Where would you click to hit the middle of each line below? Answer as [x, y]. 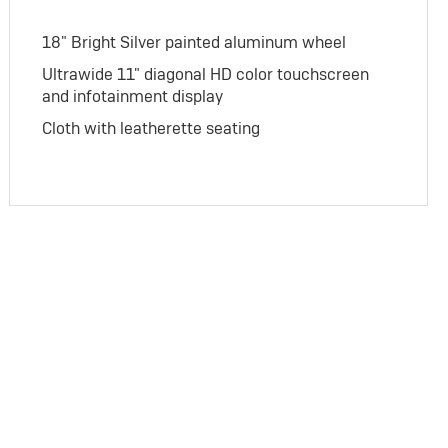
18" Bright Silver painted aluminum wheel [194, 43]
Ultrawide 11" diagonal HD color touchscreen [206, 75]
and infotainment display [133, 97]
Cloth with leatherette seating [151, 129]
